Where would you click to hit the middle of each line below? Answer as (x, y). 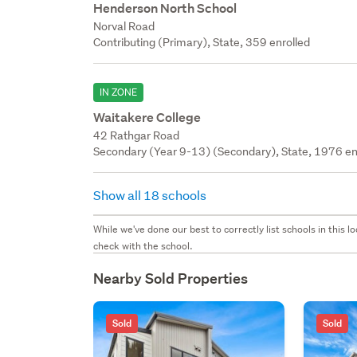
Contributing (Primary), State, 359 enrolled (202, 42)
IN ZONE (119, 92)
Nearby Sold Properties (171, 278)
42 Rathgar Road (137, 135)
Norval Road (124, 26)
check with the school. (143, 245)
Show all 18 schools (151, 194)
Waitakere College (147, 117)
